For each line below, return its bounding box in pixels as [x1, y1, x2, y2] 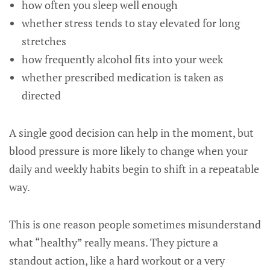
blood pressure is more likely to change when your [9, 143, 248, 158]
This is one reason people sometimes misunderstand [9, 217, 261, 231]
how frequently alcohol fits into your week [21, 52, 223, 66]
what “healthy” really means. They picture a [9, 235, 218, 250]
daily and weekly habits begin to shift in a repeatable [9, 162, 259, 176]
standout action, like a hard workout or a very [9, 253, 225, 268]
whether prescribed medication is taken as [21, 70, 224, 84]
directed [21, 88, 61, 102]
